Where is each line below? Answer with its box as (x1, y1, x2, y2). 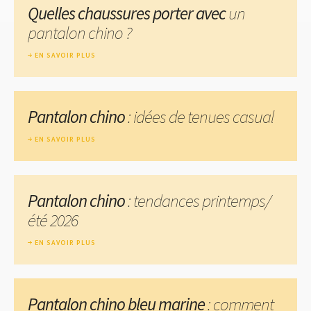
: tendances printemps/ (125, 189, 271, 212)
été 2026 (28, 208, 78, 231)
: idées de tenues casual (125, 105, 274, 128)
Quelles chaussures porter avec (28, 1, 228, 24)
